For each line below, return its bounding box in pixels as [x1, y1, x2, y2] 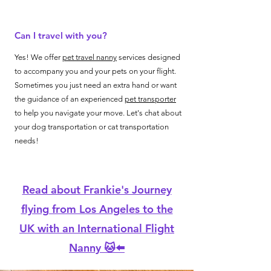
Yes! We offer [15, 53, 62, 62]
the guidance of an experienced [15, 94, 125, 103]
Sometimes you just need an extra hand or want [15, 80, 177, 90]
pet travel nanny [62, 53, 117, 62]
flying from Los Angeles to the [21, 202, 173, 216]
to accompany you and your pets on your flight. [15, 67, 176, 76]
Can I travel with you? [15, 30, 107, 41]
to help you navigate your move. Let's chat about [15, 108, 181, 117]
